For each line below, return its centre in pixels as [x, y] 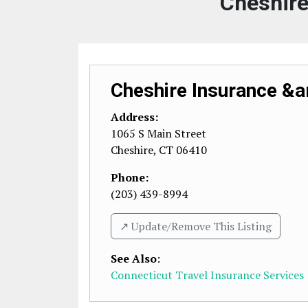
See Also [134, 258]
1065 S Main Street [158, 133]
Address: [134, 117]
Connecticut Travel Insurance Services [207, 275]
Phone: [130, 177]
